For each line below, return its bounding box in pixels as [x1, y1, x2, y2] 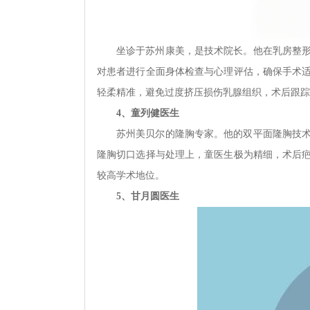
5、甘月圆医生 [116, 191, 179, 201]
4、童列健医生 [116, 108, 179, 118]
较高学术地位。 [97, 170, 165, 181]
